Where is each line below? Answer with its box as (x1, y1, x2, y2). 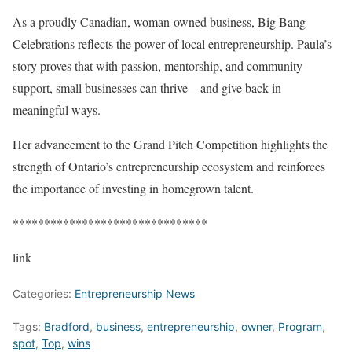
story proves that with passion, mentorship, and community (13, 57, 302, 75)
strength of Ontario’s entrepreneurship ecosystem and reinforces (13, 158, 325, 175)
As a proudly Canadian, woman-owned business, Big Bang (13, 13, 306, 31)
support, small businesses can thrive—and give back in (13, 79, 281, 97)
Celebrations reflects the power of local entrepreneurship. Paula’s (13, 35, 332, 53)
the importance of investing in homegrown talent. (13, 180, 254, 197)
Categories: (13, 287, 75, 301)
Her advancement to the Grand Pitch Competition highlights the (13, 136, 328, 153)
